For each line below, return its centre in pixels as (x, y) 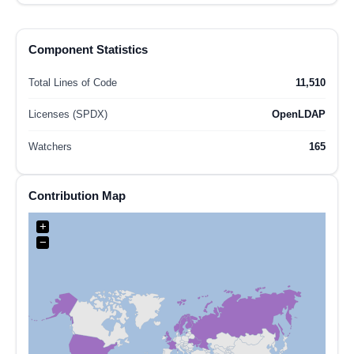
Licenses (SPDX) (68, 115)
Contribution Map (77, 196)
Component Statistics (88, 50)
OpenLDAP (299, 115)
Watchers (50, 146)
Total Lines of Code (73, 82)
